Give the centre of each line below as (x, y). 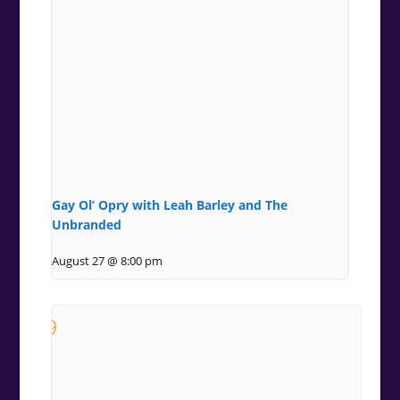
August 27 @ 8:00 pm (107, 262)
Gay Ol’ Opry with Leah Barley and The (169, 205)
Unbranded (86, 225)
